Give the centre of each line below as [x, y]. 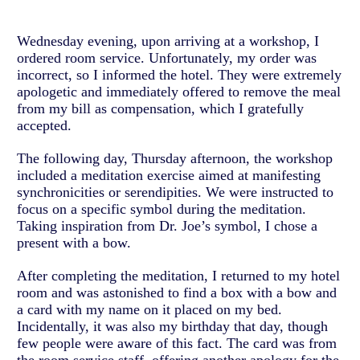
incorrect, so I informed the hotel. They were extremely [179, 75]
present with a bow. [74, 243]
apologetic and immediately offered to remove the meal [179, 92]
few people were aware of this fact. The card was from [177, 344]
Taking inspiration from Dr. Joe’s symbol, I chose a [167, 226]
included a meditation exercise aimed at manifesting [169, 176]
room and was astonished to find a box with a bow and [177, 293]
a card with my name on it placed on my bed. [149, 310]
